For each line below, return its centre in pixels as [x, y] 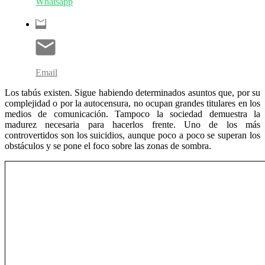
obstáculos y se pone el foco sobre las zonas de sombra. [108, 146]
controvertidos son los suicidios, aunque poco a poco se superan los [132, 135]
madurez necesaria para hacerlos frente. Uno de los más [132, 124]
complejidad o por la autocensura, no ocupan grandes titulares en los [132, 103]
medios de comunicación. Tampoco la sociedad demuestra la [132, 114]
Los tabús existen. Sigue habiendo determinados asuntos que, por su [132, 92]
